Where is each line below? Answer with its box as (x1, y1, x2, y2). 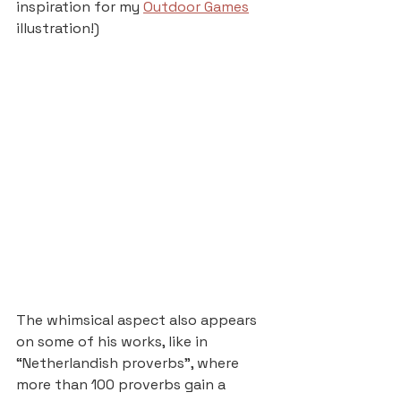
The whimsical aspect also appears (16, 311, 260, 330)
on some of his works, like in (16, 332, 211, 352)
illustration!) (16, 18, 99, 38)
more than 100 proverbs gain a (16, 375, 229, 395)
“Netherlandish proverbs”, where (16, 354, 243, 373)
